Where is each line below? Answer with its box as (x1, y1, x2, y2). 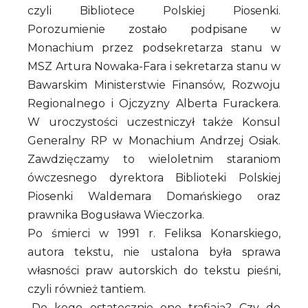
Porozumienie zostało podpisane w (27, 22, 280, 36)
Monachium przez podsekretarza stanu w (27, 41, 280, 54)
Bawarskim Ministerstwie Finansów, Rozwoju (27, 78, 280, 91)
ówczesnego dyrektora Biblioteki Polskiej (27, 170, 280, 184)
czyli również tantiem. (27, 282, 146, 296)
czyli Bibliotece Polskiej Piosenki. (27, 3, 280, 17)
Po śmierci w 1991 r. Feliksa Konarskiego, (27, 226, 280, 240)
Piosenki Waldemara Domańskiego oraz (27, 189, 280, 203)
